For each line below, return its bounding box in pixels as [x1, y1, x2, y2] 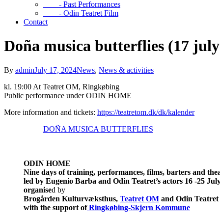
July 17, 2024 [34, 65, 77, 74]
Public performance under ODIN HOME [4, 91, 132, 100]
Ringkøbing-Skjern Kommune [87, 203, 190, 212]
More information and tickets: [4, 108, 97, 116]
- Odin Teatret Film [43, 8, 118, 17]
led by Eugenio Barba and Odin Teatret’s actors [24, 176, 183, 185]
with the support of [24, 203, 87, 212]
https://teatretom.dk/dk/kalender [97, 108, 194, 116]
